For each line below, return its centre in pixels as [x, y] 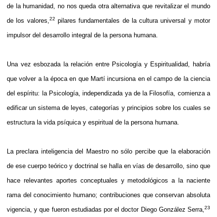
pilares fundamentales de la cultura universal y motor [133, 20]
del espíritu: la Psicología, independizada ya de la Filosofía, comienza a [108, 93]
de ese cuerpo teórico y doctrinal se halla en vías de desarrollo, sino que [108, 166]
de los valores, [28, 20]
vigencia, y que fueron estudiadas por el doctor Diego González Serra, [106, 209]
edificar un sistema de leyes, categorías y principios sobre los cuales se [108, 108]
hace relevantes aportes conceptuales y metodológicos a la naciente [108, 180]
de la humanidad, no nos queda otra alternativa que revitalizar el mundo [108, 6]
